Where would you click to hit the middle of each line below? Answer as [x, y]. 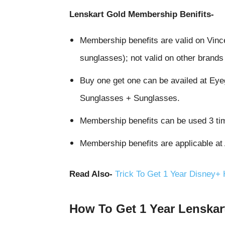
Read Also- [92, 174]
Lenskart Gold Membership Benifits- [142, 14]
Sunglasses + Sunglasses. [130, 98]
